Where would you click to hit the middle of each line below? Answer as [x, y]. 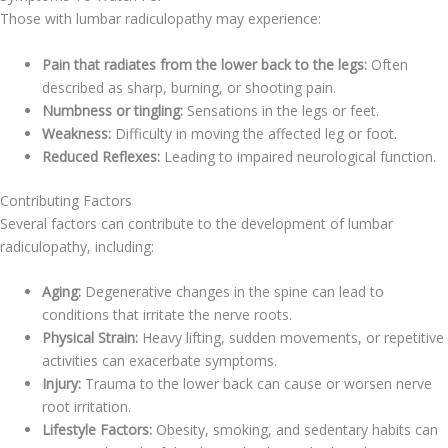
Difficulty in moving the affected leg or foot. [254, 133]
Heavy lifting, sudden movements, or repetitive [291, 338]
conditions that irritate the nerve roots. [167, 315]
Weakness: [76, 133]
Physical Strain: [90, 338]
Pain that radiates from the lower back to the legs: [204, 64]
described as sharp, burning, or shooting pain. [189, 87]
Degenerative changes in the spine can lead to [232, 292]
